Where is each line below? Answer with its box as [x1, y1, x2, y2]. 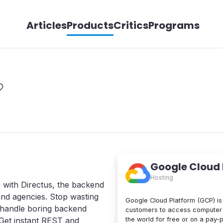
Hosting [150, 174, 173, 181]
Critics [113, 18, 148, 32]
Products [66, 18, 113, 32]
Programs [148, 18, 200, 32]
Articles [26, 18, 67, 32]
